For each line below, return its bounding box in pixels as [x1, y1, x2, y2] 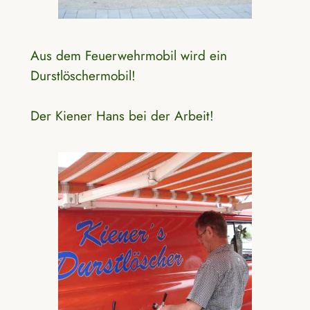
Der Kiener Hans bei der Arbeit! [30, 105, 214, 125]
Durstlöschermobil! [30, 65, 136, 85]
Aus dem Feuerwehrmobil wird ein [30, 45, 227, 65]
